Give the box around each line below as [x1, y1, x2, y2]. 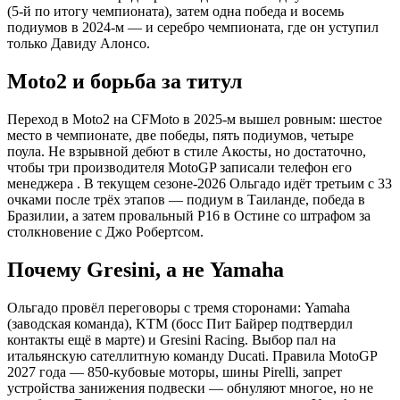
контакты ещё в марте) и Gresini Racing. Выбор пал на [7, 332, 336, 348]
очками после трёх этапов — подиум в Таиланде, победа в [7, 192, 365, 208]
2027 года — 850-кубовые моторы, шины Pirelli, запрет [7, 364, 342, 380]
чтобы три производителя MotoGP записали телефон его [7, 160, 352, 176]
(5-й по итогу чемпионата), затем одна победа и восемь [7, 4, 344, 20]
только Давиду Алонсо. [7, 36, 150, 52]
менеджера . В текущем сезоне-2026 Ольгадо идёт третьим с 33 [7, 176, 392, 192]
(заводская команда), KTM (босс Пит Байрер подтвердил [7, 316, 353, 332]
